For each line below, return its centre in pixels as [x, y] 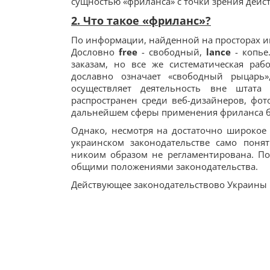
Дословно [95, 52]
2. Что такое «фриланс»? [141, 20]
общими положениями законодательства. [165, 166]
